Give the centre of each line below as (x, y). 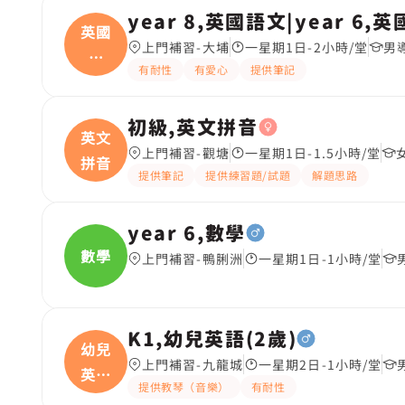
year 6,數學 (187, 233)
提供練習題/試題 (248, 175)
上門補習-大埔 (186, 47)
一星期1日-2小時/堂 (306, 47)
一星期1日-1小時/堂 (320, 259)
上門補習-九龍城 (193, 364)
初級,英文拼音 (193, 127)
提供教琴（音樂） (184, 386)
